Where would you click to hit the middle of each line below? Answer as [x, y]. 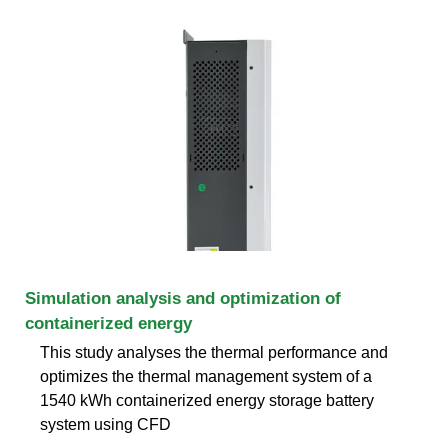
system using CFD [105, 424]
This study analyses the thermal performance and [214, 352]
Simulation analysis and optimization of [183, 298]
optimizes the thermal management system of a [206, 376]
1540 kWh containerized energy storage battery [207, 400]
